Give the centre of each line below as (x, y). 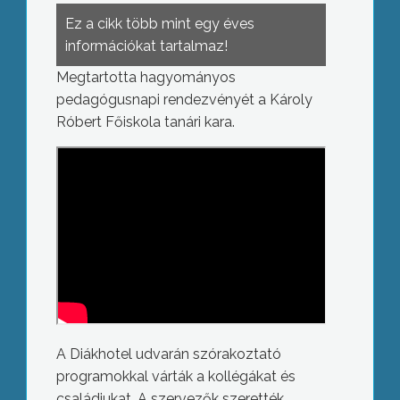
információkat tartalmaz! (146, 46)
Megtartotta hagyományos (146, 77)
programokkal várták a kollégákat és (175, 377)
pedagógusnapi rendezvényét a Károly (184, 100)
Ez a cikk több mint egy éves (159, 24)
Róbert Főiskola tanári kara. (145, 122)
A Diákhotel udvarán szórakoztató (168, 354)
